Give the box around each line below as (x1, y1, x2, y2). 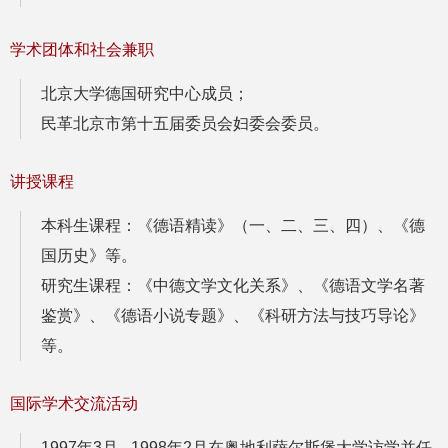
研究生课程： (41, 277, 137, 295)
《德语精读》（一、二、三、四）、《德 (137, 217, 425, 235)
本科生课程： (41, 217, 137, 235)
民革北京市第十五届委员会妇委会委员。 (41, 115, 329, 133)
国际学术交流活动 (10, 395, 138, 413)
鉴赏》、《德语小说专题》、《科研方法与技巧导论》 (41, 307, 425, 325)
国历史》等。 (41, 247, 137, 265)
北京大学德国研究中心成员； (41, 85, 249, 103)
